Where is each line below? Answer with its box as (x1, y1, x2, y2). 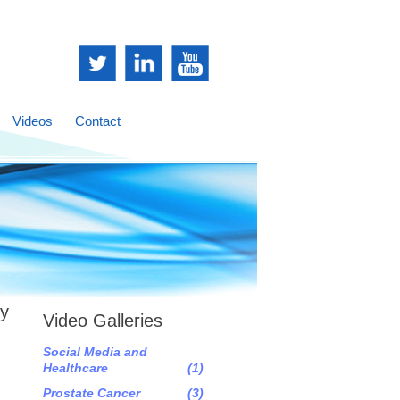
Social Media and (43, 345, 147, 359)
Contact (75, 113, 121, 129)
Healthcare (43, 361, 108, 375)
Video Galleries (43, 311, 162, 330)
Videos (12, 113, 53, 129)
